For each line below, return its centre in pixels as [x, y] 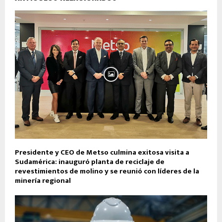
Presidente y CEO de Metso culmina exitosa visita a [102, 152]
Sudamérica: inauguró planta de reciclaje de [90, 162]
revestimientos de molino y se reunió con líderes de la [107, 171]
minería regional [43, 180]
